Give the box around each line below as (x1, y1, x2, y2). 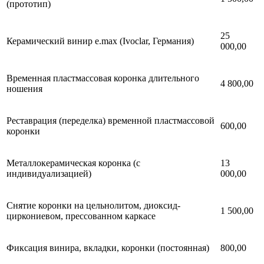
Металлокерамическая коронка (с (6, 158, 140, 169)
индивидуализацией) (6, 169, 91, 179)
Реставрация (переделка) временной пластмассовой (6, 115, 214, 126)
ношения (6, 84, 42, 94)
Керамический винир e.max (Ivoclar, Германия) (6, 36, 194, 47)
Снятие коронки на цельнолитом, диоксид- (6, 200, 180, 211)
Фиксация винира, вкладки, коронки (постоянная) (6, 243, 209, 253)
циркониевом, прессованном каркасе (6, 211, 156, 222)
